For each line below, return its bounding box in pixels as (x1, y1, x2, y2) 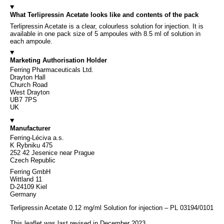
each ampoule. (10, 37, 52, 45)
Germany (10, 190, 36, 198)
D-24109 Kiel (10, 182, 47, 190)
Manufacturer (10, 124, 50, 132)
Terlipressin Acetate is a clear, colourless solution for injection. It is (10, 22, 203, 30)
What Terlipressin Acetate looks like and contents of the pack (10, 10, 198, 18)
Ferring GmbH (10, 167, 50, 175)
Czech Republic (10, 156, 55, 164)
